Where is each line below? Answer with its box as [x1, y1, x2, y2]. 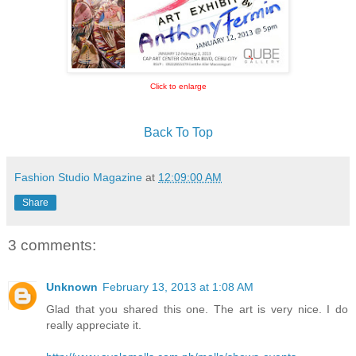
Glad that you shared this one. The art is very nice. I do [46, 302, 348, 315]
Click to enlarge [149, 82, 207, 91]
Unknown [46, 280, 98, 293]
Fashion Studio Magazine [14, 171, 142, 184]
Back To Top [143, 126, 213, 140]
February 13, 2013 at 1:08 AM [103, 280, 253, 293]
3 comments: [8, 237, 96, 254]
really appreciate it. [46, 318, 141, 331]
